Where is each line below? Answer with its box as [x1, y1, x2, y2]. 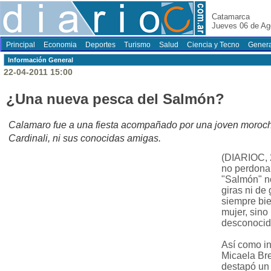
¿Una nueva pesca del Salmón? [6, 91, 224, 108]
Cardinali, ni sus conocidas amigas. [8, 133, 161, 144]
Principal [6, 41, 35, 49]
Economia [44, 41, 77, 49]
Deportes [85, 41, 116, 49]
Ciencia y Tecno [187, 41, 240, 49]
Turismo [124, 41, 151, 49]
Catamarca [212, 12, 250, 21]
